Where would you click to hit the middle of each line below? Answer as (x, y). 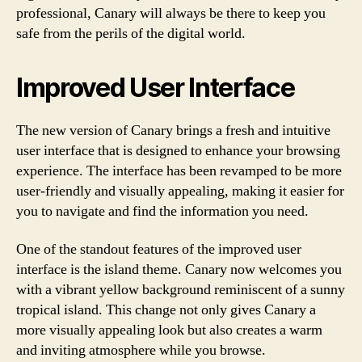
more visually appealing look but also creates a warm (169, 330)
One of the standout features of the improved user (159, 249)
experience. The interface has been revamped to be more (179, 170)
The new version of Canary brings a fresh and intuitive (173, 130)
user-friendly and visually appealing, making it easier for (180, 191)
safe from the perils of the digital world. (131, 33)
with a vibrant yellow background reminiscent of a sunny (181, 290)
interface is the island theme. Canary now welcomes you (179, 269)
